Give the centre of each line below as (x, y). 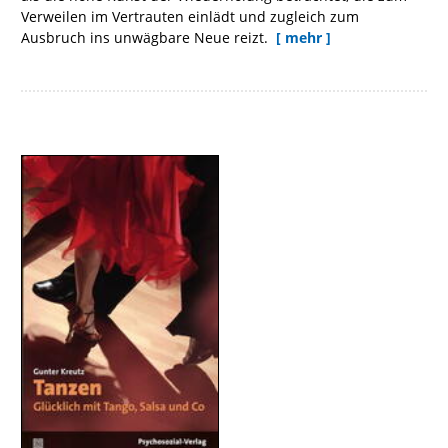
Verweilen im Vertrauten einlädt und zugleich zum (190, 16)
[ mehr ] (303, 37)
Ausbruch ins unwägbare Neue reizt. (146, 37)
